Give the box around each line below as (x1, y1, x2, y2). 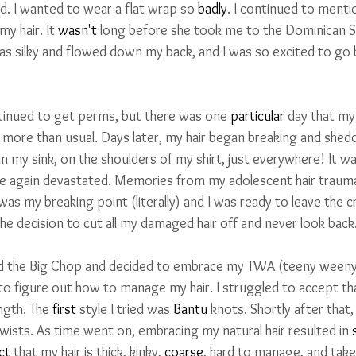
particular (230, 106, 284, 125)
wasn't (58, 21, 97, 39)
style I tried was (76, 300, 173, 318)
